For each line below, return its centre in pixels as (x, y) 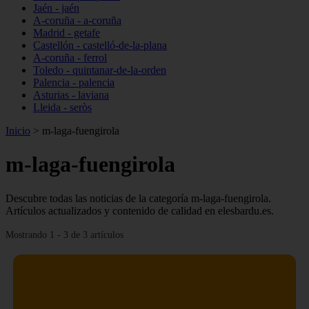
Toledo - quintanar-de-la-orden (100, 70)
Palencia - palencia (74, 82)
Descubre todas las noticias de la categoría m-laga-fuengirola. (138, 198)
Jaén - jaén (56, 8)
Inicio (18, 131)
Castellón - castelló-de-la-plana (100, 45)
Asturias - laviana (71, 95)
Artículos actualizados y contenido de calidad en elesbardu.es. (140, 210)
